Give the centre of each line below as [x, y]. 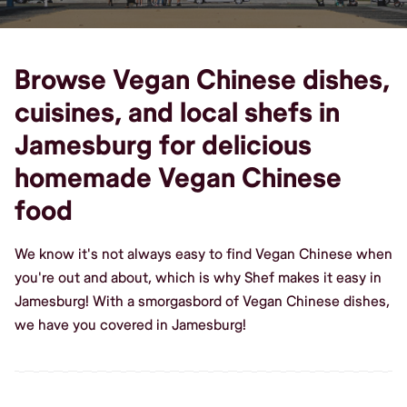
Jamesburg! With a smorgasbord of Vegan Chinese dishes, [202, 301]
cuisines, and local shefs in [177, 113]
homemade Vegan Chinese [178, 178]
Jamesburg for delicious [163, 145]
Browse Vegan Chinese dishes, [202, 80]
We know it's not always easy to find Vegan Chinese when [203, 254]
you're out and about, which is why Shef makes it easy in [198, 278]
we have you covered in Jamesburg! [130, 325]
